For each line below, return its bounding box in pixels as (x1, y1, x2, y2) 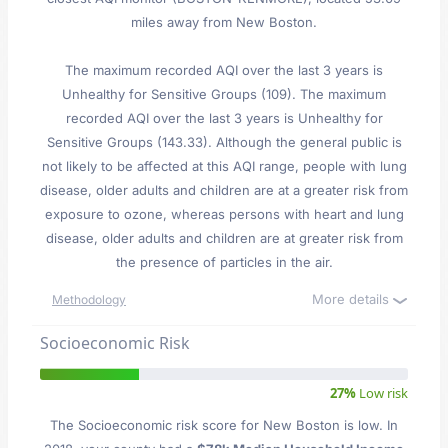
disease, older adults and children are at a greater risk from (40, 182, 408, 198)
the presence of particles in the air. (115, 254, 333, 270)
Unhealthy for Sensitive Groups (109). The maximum (62, 86, 386, 102)
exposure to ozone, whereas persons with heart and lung (44, 206, 404, 222)
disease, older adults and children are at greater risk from (45, 230, 403, 246)
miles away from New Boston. (131, 14, 317, 30)
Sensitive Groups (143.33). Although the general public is (46, 134, 402, 150)
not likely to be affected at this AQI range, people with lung (41, 158, 407, 174)
